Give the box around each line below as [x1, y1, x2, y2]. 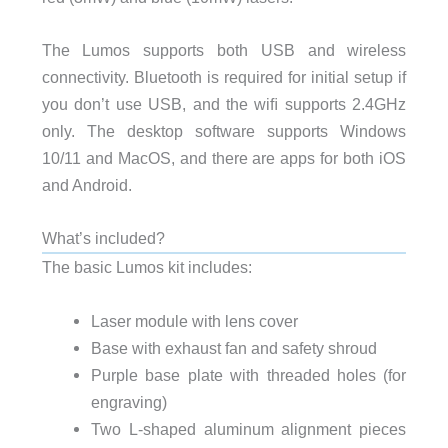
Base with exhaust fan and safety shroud [90, 338, 377, 357]
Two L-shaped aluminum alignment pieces [90, 419, 407, 438]
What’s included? [41, 229, 165, 248]
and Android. [41, 176, 132, 195]
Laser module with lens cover [90, 311, 298, 330]
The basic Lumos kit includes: [41, 258, 252, 277]
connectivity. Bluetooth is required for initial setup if [41, 68, 407, 87]
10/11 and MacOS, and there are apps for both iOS [41, 149, 407, 168]
